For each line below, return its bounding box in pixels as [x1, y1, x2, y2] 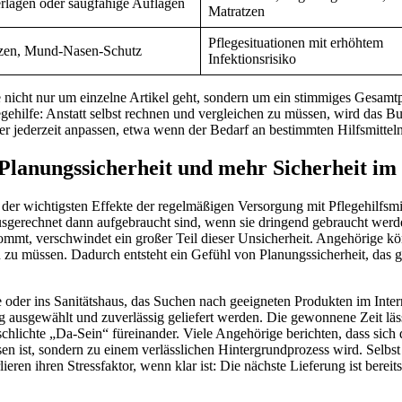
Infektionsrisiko [208, 50, 296, 66]
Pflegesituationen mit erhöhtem [208, 34, 383, 50]
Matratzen [208, 3, 265, 19]
